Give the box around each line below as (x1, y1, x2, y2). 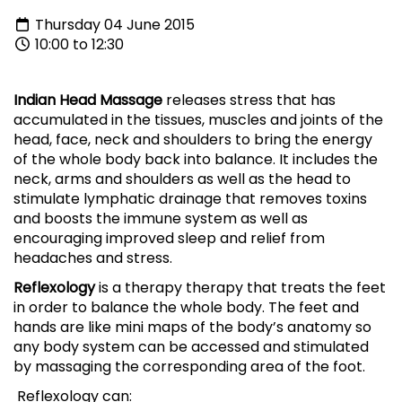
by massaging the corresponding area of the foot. (13, 356, 365, 378)
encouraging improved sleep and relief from (13, 228, 325, 249)
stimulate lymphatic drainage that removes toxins (13, 188, 367, 210)
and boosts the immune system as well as (13, 208, 308, 230)
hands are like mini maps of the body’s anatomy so (13, 317, 371, 338)
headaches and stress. (13, 248, 172, 269)
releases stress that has (162, 90, 336, 111)
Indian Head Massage (13, 90, 162, 111)
